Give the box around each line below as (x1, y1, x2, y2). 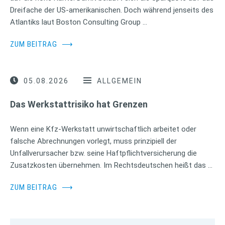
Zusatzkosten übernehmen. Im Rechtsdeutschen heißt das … (10, 161, 212, 170)
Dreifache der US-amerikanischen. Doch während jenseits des (10, 6, 213, 15)
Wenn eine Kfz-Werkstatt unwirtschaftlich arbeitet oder (10, 125, 196, 134)
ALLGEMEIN (97, 77, 142, 85)
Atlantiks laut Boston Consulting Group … (10, 18, 147, 27)
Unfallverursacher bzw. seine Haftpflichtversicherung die (10, 149, 197, 158)
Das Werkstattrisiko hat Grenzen (10, 99, 148, 110)
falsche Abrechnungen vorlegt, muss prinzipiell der (10, 137, 177, 146)
